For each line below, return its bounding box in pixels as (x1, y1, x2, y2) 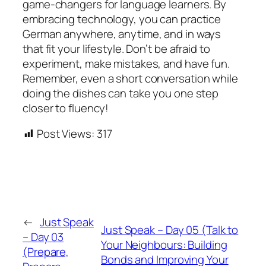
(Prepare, (23, 244, 69, 260)
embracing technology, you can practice (23, 11, 221, 27)
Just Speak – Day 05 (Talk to (101, 221, 239, 237)
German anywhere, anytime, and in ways (23, 26, 221, 42)
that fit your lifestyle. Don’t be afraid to (23, 40, 210, 56)
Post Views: (36, 126, 94, 142)
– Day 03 (23, 229, 64, 245)
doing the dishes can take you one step (23, 85, 219, 101)
